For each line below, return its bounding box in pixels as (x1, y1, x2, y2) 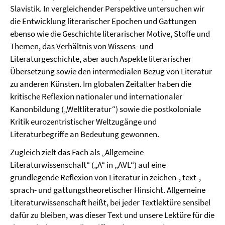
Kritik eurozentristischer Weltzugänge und (10, 116, 157, 127)
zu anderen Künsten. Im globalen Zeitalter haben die (10, 78, 191, 89)
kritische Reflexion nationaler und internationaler (10, 91, 182, 102)
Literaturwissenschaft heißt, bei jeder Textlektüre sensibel (10, 197, 210, 208)
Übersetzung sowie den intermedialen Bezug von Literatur (10, 66, 212, 77)
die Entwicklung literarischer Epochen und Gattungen (10, 16, 196, 27)
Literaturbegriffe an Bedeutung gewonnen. (10, 129, 159, 140)
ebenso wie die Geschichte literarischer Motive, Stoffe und (10, 28, 210, 39)
